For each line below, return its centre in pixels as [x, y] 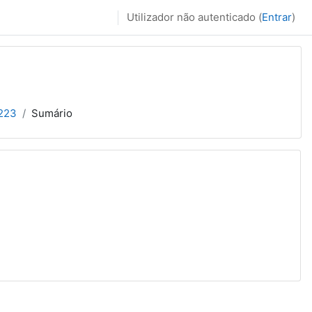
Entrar [277, 17]
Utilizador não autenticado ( [194, 17]
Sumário [52, 113]
